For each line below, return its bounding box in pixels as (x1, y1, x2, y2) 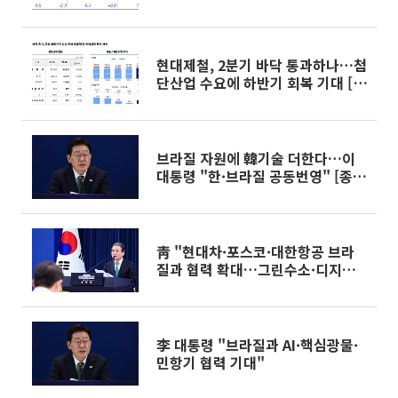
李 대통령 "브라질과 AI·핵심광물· (156, 334, 358, 355)
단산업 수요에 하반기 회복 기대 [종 (156, 72, 366, 93)
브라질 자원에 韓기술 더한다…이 (156, 147, 355, 169)
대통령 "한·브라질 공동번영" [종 (156, 165, 353, 187)
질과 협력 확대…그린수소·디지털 (156, 259, 355, 280)
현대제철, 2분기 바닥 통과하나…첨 (156, 54, 367, 76)
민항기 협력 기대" (156, 352, 265, 373)
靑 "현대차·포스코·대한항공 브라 (156, 241, 354, 262)
